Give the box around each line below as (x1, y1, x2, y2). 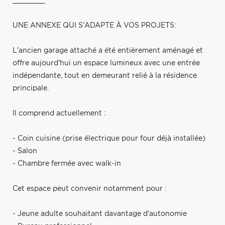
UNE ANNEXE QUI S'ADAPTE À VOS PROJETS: (13, 22, 176, 29)
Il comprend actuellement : (13, 109, 106, 117)
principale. (13, 84, 49, 92)
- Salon (13, 147, 37, 155)
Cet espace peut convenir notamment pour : (13, 185, 167, 192)
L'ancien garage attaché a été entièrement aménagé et (13, 47, 203, 54)
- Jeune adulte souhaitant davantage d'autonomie (13, 210, 187, 217)
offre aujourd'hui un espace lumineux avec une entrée (13, 59, 200, 67)
